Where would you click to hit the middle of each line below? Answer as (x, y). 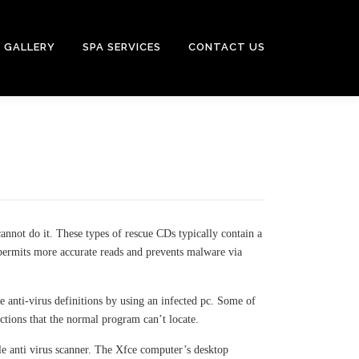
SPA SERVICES (122, 47)
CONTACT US (227, 47)
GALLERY (30, 47)
